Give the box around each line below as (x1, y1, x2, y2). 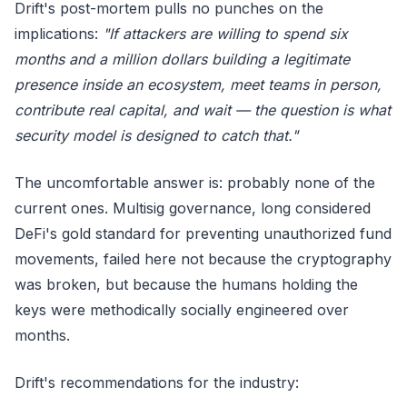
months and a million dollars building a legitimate (15, 50, 350, 68)
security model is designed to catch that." (15, 126, 298, 144)
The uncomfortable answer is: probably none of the (15, 174, 375, 192)
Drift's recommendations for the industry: (15, 373, 299, 392)
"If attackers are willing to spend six (103, 25, 348, 43)
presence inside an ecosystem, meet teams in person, (15, 75, 382, 94)
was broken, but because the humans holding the (15, 275, 358, 293)
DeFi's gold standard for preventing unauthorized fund (15, 224, 392, 243)
